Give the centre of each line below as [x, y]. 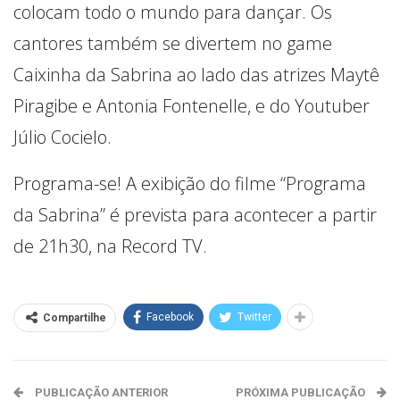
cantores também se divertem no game [173, 43]
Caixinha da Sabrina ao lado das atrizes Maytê [196, 74]
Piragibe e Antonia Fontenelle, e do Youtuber [192, 105]
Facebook [170, 317]
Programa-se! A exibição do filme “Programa [190, 183]
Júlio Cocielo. [62, 137]
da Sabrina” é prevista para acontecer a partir [195, 214]
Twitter [254, 317]
